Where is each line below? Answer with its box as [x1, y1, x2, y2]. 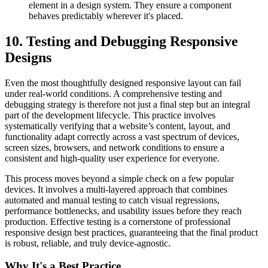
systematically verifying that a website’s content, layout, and [5, 120, 230, 131]
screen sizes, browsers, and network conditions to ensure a [5, 142, 224, 153]
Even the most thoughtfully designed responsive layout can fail [5, 77, 241, 88]
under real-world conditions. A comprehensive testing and [5, 88, 222, 99]
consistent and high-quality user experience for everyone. [5, 153, 220, 163]
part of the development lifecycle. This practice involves [5, 109, 215, 120]
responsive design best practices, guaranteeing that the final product [5, 227, 258, 237]
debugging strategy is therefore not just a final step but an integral [5, 99, 250, 109]
